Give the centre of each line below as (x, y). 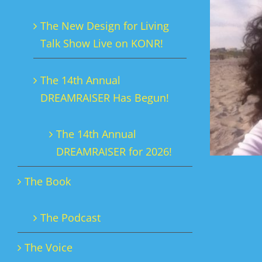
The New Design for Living (105, 26)
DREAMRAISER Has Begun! (105, 98)
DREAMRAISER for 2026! (114, 152)
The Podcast (70, 218)
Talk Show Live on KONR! (102, 44)
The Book (48, 182)
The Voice (49, 248)
